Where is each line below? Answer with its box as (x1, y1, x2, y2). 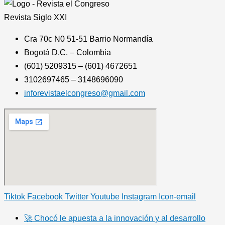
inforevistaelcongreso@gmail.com (24, 88, 145, 98)
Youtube (90, 191, 120, 201)
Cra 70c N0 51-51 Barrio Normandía (24, 34, 153, 44)
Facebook (27, 191, 63, 201)
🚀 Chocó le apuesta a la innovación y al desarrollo (24, 213, 205, 223)
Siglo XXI (33, 12, 67, 22)
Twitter (65, 191, 88, 201)
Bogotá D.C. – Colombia (24, 48, 111, 57)
